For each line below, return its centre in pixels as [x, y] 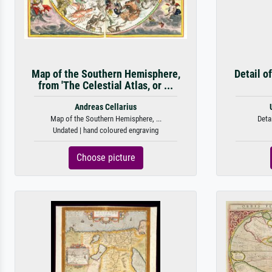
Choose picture [106, 158]
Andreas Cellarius [106, 107]
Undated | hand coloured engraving [106, 130]
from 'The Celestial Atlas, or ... [106, 86]
